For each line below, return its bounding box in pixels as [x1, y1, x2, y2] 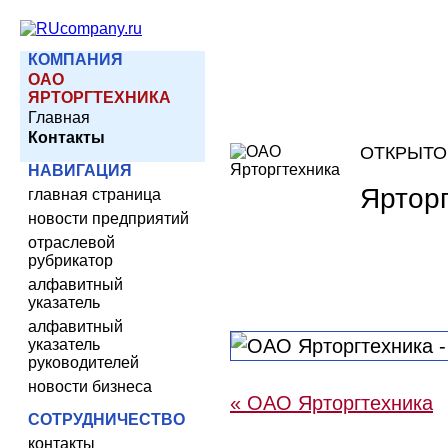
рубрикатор [28, 252, 113, 269]
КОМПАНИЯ [28, 51, 123, 68]
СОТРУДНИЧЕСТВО [28, 411, 185, 428]
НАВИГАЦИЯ [28, 162, 132, 179]
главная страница [28, 186, 161, 203]
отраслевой [28, 234, 115, 251]
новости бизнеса [28, 378, 152, 395]
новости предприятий [28, 210, 189, 227]
